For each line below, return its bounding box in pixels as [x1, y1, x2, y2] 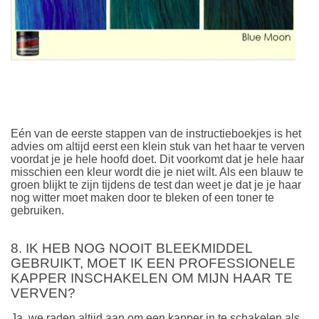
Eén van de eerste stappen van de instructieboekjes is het [11, 127, 301, 140]
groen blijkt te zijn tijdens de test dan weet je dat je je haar [11, 178, 301, 191]
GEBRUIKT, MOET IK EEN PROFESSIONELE [11, 256, 296, 271]
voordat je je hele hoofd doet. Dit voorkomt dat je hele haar [11, 152, 304, 165]
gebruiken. [11, 204, 64, 216]
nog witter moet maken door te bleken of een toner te [11, 191, 274, 204]
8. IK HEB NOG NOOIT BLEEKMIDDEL [11, 241, 252, 256]
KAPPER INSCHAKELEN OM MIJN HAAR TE [11, 271, 293, 286]
